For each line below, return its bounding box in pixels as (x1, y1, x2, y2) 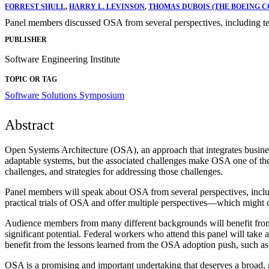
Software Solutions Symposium (5, 90, 124, 101)
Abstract (5, 117, 54, 133)
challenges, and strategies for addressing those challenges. (5, 166, 223, 177)
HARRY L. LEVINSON (69, 2, 145, 11)
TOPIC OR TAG (5, 75, 57, 84)
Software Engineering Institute (5, 54, 120, 65)
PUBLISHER (5, 35, 47, 44)
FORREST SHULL (5, 2, 65, 11)
